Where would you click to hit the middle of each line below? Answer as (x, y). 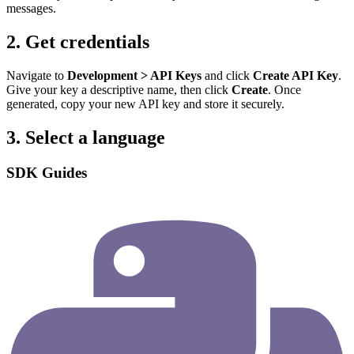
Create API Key (296, 75)
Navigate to (37, 75)
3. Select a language (86, 137)
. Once (284, 89)
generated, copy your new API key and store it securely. (145, 104)
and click (227, 75)
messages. (31, 9)
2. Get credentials (78, 42)
